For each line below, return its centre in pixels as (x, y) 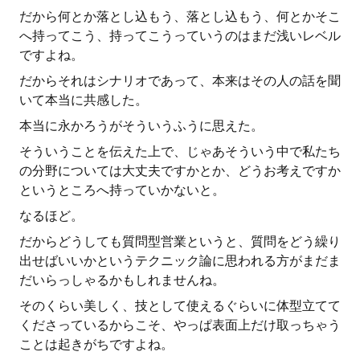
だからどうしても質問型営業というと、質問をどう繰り (180, 241)
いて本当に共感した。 (84, 100)
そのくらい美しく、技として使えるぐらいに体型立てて (180, 306)
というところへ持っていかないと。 (122, 190)
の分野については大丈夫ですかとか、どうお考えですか (180, 171)
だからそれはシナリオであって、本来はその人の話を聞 (180, 81)
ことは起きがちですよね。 (96, 344)
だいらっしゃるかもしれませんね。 (122, 280)
